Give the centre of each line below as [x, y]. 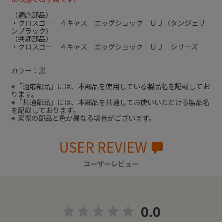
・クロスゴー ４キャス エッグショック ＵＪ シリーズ [104, 47]
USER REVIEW [103, 147]
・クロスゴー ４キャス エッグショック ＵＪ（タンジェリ [108, 23]
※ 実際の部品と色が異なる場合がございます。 [83, 118]
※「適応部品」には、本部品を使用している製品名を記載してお [110, 86]
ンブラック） [31, 31]
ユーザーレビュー [111, 163]
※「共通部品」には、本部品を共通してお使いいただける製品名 [110, 102]
